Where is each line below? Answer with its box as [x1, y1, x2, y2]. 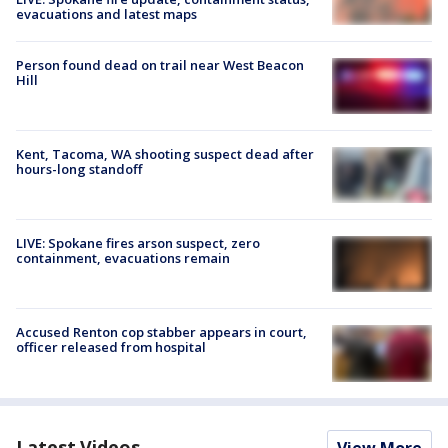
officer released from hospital [16, 338, 206, 357]
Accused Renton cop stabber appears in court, [16, 323, 307, 342]
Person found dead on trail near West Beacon [16, 55, 304, 74]
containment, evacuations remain [16, 249, 230, 268]
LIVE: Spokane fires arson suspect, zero [16, 234, 260, 253]
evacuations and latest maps [16, 5, 197, 24]
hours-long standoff [16, 159, 142, 178]
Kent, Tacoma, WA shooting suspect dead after [16, 144, 314, 163]
